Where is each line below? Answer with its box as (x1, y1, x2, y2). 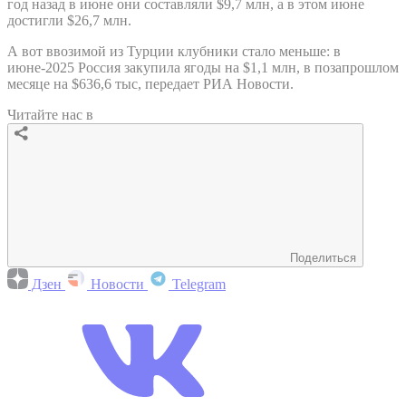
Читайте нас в (7, 106, 93, 122)
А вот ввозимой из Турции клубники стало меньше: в (7, 43, 341, 59)
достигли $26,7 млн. (7, 12, 131, 28)
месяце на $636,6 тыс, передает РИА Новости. (7, 75, 294, 92)
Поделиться (290, 250, 356, 265)
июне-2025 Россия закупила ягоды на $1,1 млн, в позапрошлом (7, 59, 399, 75)
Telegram (169, 275, 226, 292)
